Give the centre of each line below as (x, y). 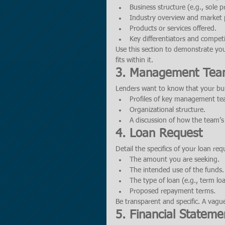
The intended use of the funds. (177, 170)
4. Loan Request (159, 134)
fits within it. (134, 60)
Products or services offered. (173, 29)
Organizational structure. (167, 110)
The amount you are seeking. (175, 160)
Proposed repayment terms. (173, 191)
